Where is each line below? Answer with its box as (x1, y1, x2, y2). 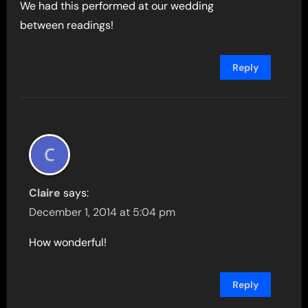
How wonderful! (29, 235, 107, 250)
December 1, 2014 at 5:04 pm (29, 205, 176, 220)
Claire (29, 186, 61, 201)
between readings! (20, 18, 114, 33)
